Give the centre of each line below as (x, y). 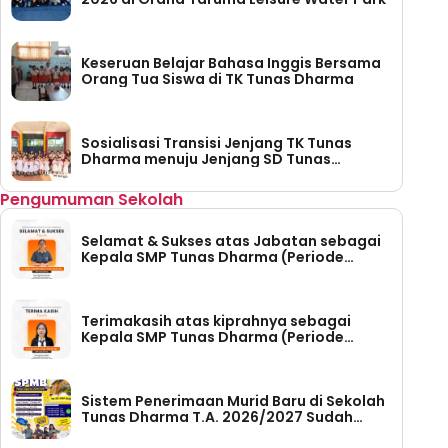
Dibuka (107, 432)
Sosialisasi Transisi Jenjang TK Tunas (216, 142)
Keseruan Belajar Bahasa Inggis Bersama (231, 62)
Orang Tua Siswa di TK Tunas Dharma (217, 78)
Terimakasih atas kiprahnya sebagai (216, 320)
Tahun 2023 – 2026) (154, 352)
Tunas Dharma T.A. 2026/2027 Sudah (217, 416)
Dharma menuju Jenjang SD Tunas (206, 158)
